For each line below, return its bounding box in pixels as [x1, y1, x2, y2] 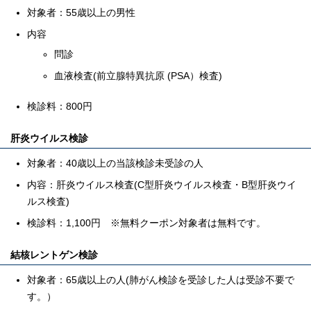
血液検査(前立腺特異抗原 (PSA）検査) [54, 70, 222, 81]
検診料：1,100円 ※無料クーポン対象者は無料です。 [27, 217, 266, 228]
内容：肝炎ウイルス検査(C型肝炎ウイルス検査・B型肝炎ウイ [27, 179, 296, 190]
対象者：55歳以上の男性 [27, 7, 135, 18]
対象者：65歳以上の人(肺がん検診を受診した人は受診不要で [27, 274, 294, 285]
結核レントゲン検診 [10, 249, 98, 260]
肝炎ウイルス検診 [10, 133, 88, 144]
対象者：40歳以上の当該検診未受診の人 [27, 158, 203, 169]
